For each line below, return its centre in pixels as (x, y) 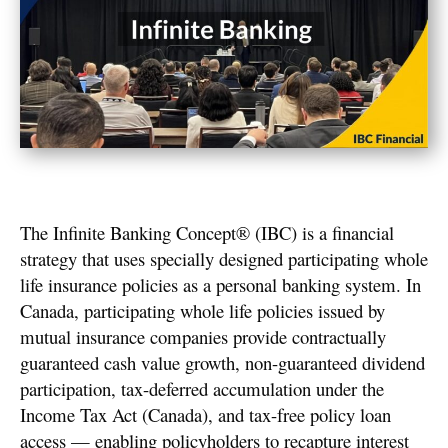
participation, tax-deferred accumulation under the (202, 389)
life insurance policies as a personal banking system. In (220, 285)
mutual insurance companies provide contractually (203, 337)
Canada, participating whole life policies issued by (202, 311)
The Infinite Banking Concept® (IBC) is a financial (207, 233)
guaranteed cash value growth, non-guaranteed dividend (222, 363)
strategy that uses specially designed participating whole (224, 259)
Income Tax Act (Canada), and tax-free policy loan (205, 415)
